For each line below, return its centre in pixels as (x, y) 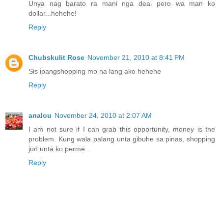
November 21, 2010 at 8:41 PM (136, 58)
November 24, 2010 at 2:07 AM (103, 116)
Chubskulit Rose (56, 58)
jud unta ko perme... (60, 149)
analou (40, 116)
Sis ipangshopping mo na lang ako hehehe (95, 71)
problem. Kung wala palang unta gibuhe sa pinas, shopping (122, 139)
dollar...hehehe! (53, 14)
